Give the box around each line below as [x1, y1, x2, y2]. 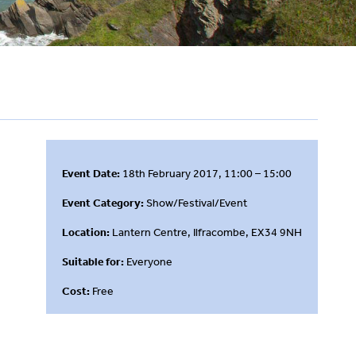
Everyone [124, 254, 172, 269]
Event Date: [62, 166, 120, 180]
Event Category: [62, 195, 146, 210]
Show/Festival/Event [146, 195, 247, 210]
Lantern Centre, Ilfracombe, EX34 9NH [110, 225, 302, 239]
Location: [62, 225, 110, 239]
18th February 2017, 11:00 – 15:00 [120, 166, 292, 180]
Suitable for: [62, 254, 124, 269]
